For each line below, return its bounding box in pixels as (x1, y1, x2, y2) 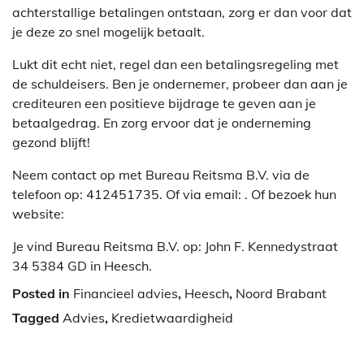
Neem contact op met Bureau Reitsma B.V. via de (12, 167, 310, 184)
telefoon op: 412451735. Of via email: (12, 186, 245, 203)
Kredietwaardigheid (111, 310, 233, 327)
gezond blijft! (12, 134, 90, 151)
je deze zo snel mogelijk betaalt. (12, 24, 205, 41)
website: (12, 206, 64, 223)
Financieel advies (73, 285, 178, 302)
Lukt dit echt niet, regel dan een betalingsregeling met (12, 56, 339, 73)
